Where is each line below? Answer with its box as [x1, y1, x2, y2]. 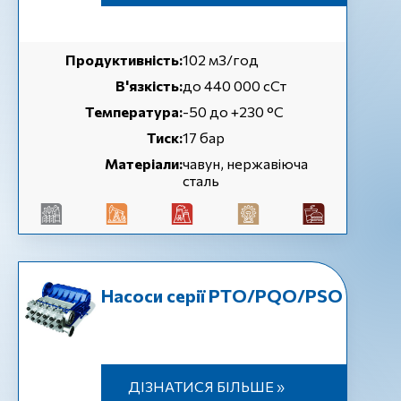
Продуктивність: [65, 51, 183, 68]
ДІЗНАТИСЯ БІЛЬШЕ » [127, 378, 285, 395]
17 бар [183, 129, 225, 146]
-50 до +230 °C [183, 103, 284, 120]
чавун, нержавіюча [183, 155, 308, 172]
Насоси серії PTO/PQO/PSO [100, 285, 343, 306]
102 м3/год [183, 51, 259, 68]
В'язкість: [115, 77, 183, 94]
